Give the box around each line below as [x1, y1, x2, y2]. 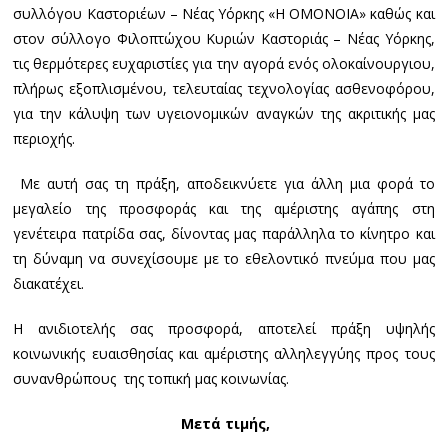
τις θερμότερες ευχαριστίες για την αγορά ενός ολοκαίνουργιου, [13, 54, 435, 74]
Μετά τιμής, [177, 414, 271, 434]
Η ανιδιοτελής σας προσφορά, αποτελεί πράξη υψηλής [13, 319, 435, 339]
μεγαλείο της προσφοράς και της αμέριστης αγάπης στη [13, 199, 435, 219]
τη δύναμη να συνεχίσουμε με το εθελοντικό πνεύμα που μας [13, 249, 435, 269]
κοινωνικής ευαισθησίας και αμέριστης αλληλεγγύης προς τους [13, 344, 435, 364]
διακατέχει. [13, 274, 85, 294]
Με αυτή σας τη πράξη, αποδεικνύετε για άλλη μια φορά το [13, 174, 435, 194]
